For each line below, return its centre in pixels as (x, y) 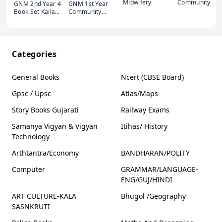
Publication (30, 20)
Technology (31, 137)
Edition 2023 (32, 28)
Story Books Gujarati (45, 110)
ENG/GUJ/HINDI (147, 180)
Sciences (81, 59)
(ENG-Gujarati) (199, 18)
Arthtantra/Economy (45, 153)
